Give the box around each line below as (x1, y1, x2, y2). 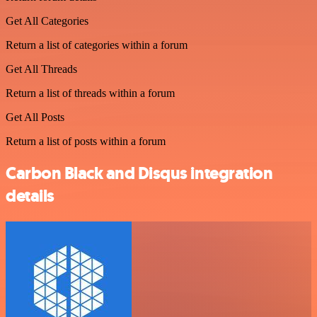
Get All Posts (6, 110, 64, 123)
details (6, 184, 54, 207)
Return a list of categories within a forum (6, 38, 188, 51)
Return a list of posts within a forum (6, 134, 166, 147)
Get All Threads (6, 62, 77, 75)
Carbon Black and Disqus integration (6, 161, 273, 185)
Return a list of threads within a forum (6, 86, 175, 99)
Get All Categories (6, 14, 88, 27)
